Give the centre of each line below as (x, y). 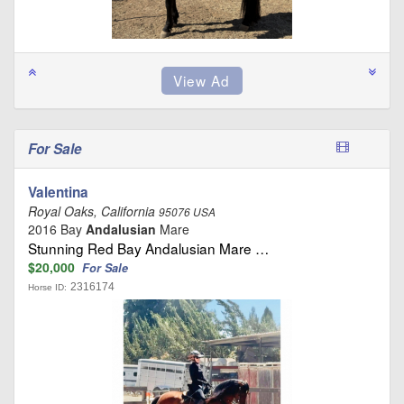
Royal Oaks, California (93, 211)
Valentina (58, 192)
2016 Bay (57, 229)
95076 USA (187, 211)
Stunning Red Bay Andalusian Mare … (148, 248)
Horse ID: (47, 287)
